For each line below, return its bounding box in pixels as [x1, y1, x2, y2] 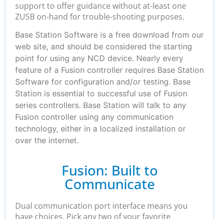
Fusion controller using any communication [15, 112, 174, 122]
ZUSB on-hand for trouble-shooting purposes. [15, 11, 184, 22]
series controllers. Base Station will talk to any [15, 100, 186, 110]
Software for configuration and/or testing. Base [15, 77, 191, 87]
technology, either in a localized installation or [15, 124, 186, 134]
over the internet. [15, 135, 79, 146]
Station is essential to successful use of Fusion [15, 88, 187, 99]
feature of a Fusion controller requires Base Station [15, 65, 204, 75]
